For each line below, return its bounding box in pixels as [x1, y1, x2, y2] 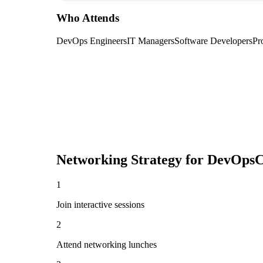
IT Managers [127, 36, 174, 46]
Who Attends [56, 12, 119, 25]
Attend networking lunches [56, 239, 157, 249]
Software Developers [174, 36, 252, 46]
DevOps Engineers [56, 36, 127, 46]
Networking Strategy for [56, 152, 207, 168]
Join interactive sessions [56, 199, 144, 210]
